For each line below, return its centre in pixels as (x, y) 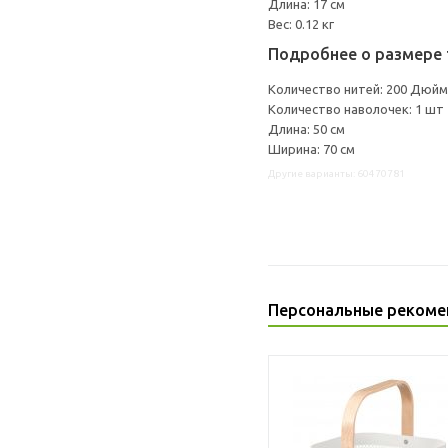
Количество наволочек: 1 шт (356, 109)
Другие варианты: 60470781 (336, 173)
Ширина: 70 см (311, 149)
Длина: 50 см (306, 129)
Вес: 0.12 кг (301, 24)
